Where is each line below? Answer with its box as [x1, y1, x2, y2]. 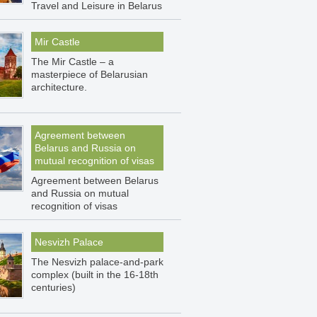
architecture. [31, 81, 87, 93]
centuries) [31, 282, 76, 293]
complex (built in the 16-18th [31, 269, 158, 280]
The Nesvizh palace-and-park [31, 256, 163, 267]
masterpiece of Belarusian [31, 69, 148, 80]
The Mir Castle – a [31, 56, 114, 67]
